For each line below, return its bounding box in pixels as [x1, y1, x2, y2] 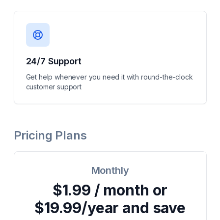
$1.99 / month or [52, 181, 168, 199]
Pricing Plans [13, 128, 87, 142]
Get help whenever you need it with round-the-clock [26, 73, 193, 81]
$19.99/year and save [34, 199, 186, 217]
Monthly [91, 165, 129, 176]
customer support [26, 82, 82, 91]
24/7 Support [26, 56, 82, 66]
